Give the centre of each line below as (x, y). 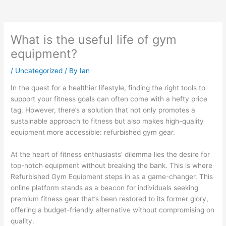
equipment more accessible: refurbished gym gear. (93, 132)
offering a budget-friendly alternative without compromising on (113, 210)
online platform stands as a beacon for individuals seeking (105, 188)
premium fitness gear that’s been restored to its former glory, (110, 199)
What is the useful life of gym (94, 39)
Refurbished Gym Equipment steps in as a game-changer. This (112, 177)
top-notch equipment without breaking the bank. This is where (112, 166)
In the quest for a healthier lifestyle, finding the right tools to (108, 88)
